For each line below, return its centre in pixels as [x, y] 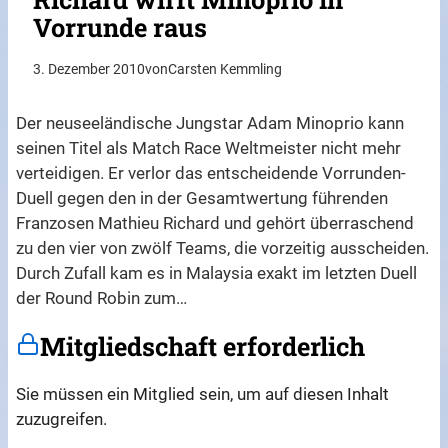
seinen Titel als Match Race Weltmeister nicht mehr [209, 148]
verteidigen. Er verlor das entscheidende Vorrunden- [211, 173]
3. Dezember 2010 [89, 70]
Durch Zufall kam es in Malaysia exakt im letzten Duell [217, 273]
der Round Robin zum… [102, 298]
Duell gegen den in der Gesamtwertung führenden [202, 198]
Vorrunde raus [120, 27]
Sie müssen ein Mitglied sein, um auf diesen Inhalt [203, 393]
